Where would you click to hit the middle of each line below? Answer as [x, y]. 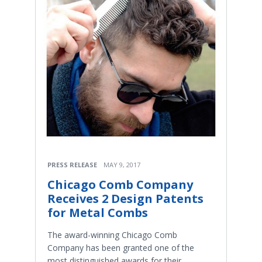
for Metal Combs [98, 213]
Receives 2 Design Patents [125, 199]
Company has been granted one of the [121, 248]
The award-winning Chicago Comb [112, 235]
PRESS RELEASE [72, 165]
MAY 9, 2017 [122, 165]
